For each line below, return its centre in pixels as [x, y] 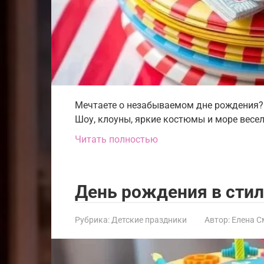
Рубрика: [92, 220]
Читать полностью [116, 139]
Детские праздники [149, 220]
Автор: [217, 220]
